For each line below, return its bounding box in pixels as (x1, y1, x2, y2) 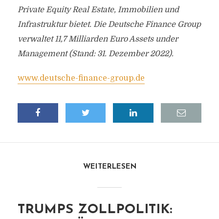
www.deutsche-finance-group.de (17, 74, 145, 83)
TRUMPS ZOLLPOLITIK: (17, 203, 172, 217)
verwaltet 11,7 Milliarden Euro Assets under (17, 35, 178, 44)
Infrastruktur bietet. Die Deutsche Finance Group (17, 20, 201, 29)
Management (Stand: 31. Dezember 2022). (17, 49, 174, 58)
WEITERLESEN (83, 163, 136, 171)
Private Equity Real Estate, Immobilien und (17, 5, 179, 14)
